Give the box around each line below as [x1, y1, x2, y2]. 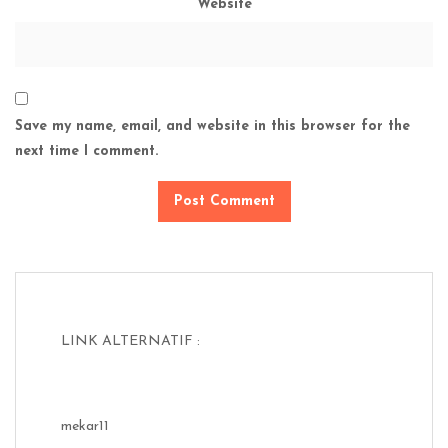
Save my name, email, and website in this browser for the [15, 119, 410, 135]
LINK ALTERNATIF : [61, 333, 200, 349]
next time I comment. [15, 144, 158, 160]
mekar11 [61, 419, 109, 435]
